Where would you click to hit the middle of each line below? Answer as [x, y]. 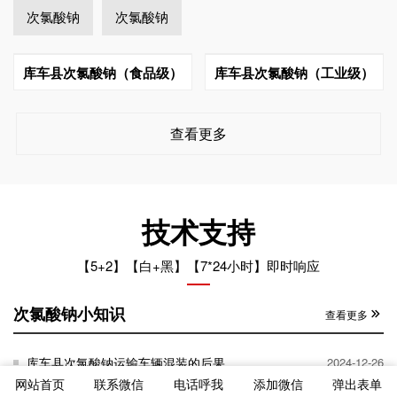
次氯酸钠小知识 [69, 314]
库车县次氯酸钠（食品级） [103, 72]
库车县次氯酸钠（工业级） [294, 72]
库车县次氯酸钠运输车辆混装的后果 [126, 362]
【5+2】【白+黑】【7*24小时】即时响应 [198, 265]
